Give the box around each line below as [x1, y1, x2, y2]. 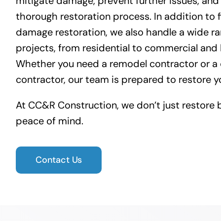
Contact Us [35, 153, 82, 166]
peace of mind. [15, 114, 83, 127]
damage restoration [15, 25, 106, 38]
